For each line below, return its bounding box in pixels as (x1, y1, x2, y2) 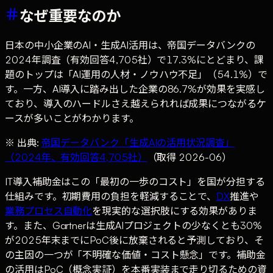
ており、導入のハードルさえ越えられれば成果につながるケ (5, 97, 266, 110)
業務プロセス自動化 (5, 205, 93, 218)
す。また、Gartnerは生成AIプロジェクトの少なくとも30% (5, 219, 262, 232)
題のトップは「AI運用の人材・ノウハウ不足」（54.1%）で (5, 68, 268, 81)
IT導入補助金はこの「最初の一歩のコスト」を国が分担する (5, 175, 265, 188)
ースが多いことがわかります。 (5, 112, 139, 125)
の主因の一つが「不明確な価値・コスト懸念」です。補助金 (5, 249, 266, 261)
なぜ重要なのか (19, 6, 121, 25)
